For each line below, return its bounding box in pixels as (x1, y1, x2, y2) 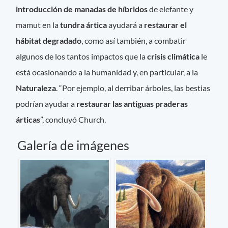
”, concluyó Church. (40, 114, 106, 124)
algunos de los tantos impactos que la (16, 51, 148, 61)
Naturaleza (16, 82, 56, 93)
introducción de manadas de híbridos (16, 4, 150, 14)
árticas (16, 114, 41, 124)
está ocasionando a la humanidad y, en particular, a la (16, 67, 198, 77)
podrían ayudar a (16, 98, 77, 108)
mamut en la (16, 19, 59, 30)
